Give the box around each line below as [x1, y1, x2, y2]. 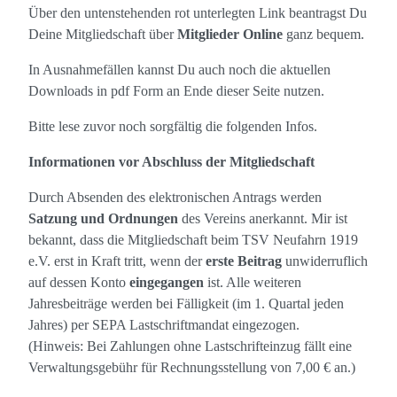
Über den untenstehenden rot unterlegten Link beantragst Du [28, 5, 367, 21]
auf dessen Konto [28, 275, 129, 291]
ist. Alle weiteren [204, 275, 301, 291]
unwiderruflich [282, 253, 368, 269]
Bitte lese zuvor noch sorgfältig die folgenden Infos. [28, 119, 317, 135]
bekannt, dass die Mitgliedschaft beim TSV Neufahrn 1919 [28, 232, 358, 248]
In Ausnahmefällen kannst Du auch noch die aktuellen [28, 62, 331, 78]
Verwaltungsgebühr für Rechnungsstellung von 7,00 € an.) [28, 360, 355, 376]
